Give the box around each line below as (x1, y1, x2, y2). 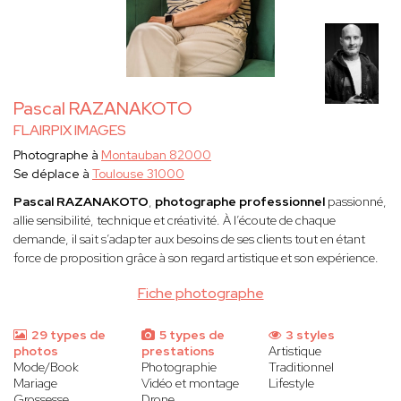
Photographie (141, 359, 217, 376)
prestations (141, 343, 215, 360)
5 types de (156, 327, 225, 344)
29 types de (29, 327, 106, 344)
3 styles (283, 327, 336, 344)
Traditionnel (269, 359, 335, 376)
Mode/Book (13, 359, 79, 376)
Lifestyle (269, 375, 315, 392)
